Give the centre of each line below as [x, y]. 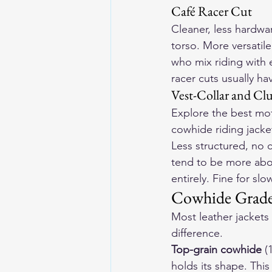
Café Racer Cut [212, 11]
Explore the [201, 113]
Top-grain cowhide [216, 250]
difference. [197, 233]
